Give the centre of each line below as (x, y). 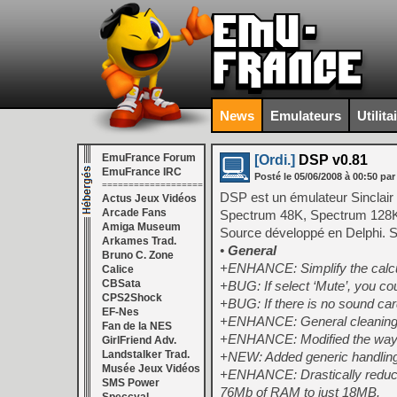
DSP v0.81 (331, 160)
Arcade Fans (134, 213)
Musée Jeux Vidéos (151, 369)
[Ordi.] (275, 160)
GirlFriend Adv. (139, 340)
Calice (118, 269)
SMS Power (131, 383)
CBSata (121, 284)
